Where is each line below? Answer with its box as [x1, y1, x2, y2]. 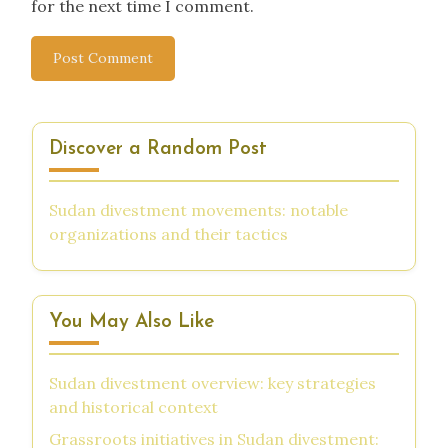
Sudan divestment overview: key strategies [49, 372, 376, 393]
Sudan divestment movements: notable [49, 199, 348, 220]
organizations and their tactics [49, 223, 288, 244]
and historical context [49, 396, 218, 417]
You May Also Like [49, 312, 214, 332]
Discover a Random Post [49, 139, 267, 159]
